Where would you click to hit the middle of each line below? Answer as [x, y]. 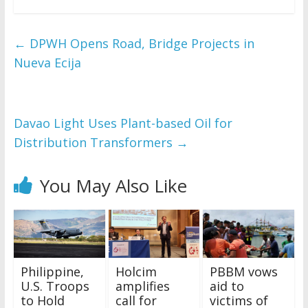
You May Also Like [113, 186]
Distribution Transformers [95, 142]
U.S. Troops [55, 286]
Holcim [136, 271]
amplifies [142, 286]
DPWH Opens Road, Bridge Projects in [140, 43]
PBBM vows [244, 271]
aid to [227, 286]
